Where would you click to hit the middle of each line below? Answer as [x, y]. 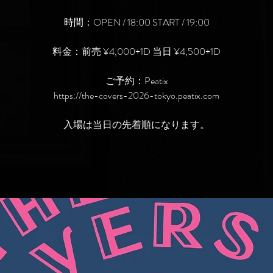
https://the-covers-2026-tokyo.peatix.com [136, 95]
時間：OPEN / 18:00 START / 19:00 [136, 22]
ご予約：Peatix [136, 81]
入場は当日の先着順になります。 [136, 125]
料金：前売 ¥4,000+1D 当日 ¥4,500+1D [136, 51]
